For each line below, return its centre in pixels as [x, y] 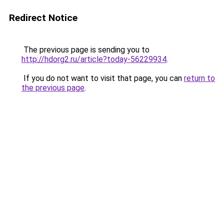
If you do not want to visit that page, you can [103, 78]
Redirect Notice [43, 18]
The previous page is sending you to [85, 50]
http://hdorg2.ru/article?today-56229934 [94, 59]
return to [199, 78]
